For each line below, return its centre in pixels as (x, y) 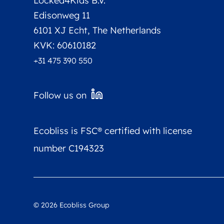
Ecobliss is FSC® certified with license (113, 130)
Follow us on (60, 95)
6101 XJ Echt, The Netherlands (97, 30)
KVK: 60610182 (65, 45)
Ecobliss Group (84, 205)
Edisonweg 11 (62, 15)
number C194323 (69, 148)
